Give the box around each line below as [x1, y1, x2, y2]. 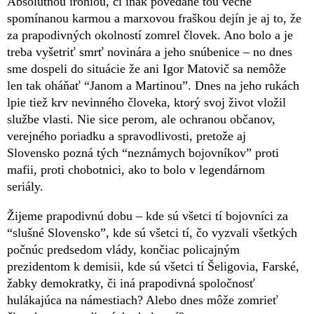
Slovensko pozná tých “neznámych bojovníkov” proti [7, 145, 279, 160]
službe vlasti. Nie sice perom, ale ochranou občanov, [7, 111, 275, 126]
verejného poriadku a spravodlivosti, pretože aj [7, 128, 246, 143]
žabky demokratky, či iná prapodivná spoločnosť [7, 275, 255, 290]
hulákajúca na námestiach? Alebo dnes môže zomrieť [7, 292, 278, 307]
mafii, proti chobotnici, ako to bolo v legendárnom [7, 162, 265, 177]
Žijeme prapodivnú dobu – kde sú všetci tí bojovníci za [7, 208, 288, 223]
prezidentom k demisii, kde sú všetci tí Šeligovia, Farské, [7, 259, 299, 273]
